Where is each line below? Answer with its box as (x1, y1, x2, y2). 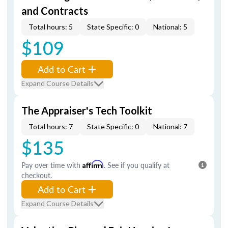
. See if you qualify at (104, 160, 169, 170)
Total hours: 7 (28, 122, 73, 131)
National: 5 (153, 22, 187, 31)
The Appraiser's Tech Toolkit (21, 104, 152, 117)
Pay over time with (21, 160, 82, 170)
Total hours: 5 (28, 22, 73, 31)
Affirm (82, 160, 104, 168)
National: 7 (153, 122, 187, 131)
